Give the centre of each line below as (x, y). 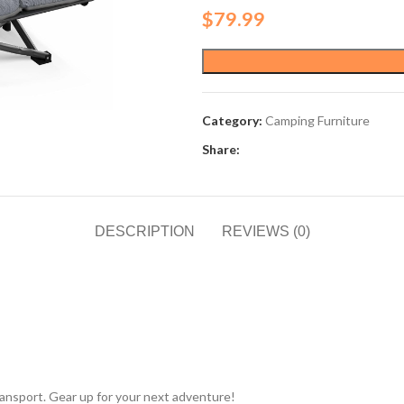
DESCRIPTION (144, 231)
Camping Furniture (317, 120)
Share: (221, 149)
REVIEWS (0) (266, 231)
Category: (232, 120)
